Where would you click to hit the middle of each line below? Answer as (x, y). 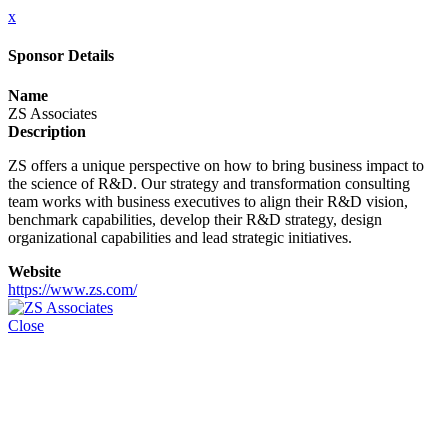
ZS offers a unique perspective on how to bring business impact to (216, 165)
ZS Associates (52, 113)
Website (34, 271)
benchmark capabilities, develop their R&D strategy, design (195, 219)
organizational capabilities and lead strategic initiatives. (180, 237)
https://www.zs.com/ (72, 289)
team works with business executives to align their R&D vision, (208, 201)
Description (47, 131)
